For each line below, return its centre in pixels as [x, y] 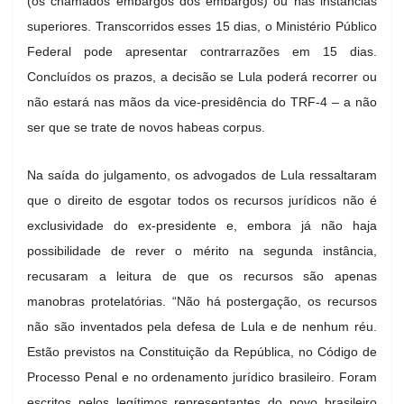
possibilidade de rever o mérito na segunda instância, [202, 250]
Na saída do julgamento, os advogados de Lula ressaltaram [202, 174]
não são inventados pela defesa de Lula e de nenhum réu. [202, 326]
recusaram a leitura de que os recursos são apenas [202, 275]
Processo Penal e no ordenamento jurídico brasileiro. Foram [202, 376]
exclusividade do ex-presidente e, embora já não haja [202, 225]
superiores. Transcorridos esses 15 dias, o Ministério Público [202, 26]
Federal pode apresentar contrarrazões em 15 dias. [202, 51]
